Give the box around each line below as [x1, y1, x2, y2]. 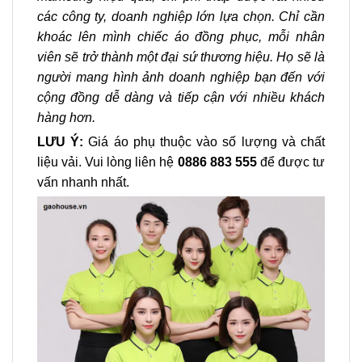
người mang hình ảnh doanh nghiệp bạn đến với [37, 70, 325, 85]
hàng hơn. [37, 111, 95, 125]
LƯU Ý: [37, 134, 89, 149]
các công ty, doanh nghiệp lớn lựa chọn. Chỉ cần [37, 10, 325, 24]
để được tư [256, 154, 326, 169]
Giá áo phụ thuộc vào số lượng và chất [88, 134, 326, 149]
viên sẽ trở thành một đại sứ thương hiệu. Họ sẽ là [37, 50, 325, 65]
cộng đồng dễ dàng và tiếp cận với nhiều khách [37, 90, 325, 105]
